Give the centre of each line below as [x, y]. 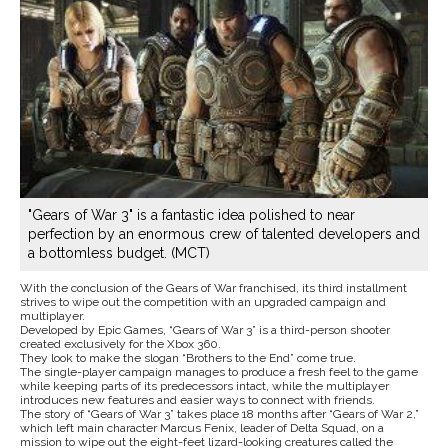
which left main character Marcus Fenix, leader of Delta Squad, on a [202, 428]
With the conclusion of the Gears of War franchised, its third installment [213, 288]
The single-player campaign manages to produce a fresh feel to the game [219, 372]
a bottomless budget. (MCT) [119, 253]
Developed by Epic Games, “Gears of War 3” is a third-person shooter [205, 330]
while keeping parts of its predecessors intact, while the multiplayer [204, 386]
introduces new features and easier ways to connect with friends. [197, 400]
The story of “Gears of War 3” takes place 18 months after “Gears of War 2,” [219, 414]
